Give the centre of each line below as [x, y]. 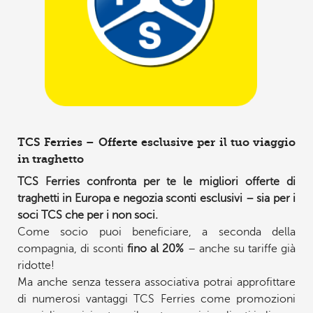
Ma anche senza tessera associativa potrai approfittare [156, 282]
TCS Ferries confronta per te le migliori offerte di [156, 182]
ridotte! [36, 265]
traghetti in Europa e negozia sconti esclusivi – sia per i [156, 198]
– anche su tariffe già [240, 249]
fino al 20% [156, 249]
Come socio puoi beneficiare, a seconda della [156, 232]
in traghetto [50, 159]
